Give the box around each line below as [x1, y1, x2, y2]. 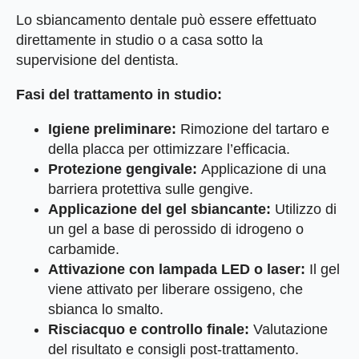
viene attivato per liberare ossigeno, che [48, 281, 303, 298]
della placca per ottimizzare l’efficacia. [48, 141, 290, 158]
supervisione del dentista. [16, 52, 179, 69]
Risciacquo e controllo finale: [48, 321, 249, 338]
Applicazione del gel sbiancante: [48, 201, 271, 218]
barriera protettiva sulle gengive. [48, 181, 253, 198]
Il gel [305, 261, 340, 278]
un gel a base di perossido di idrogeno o [48, 221, 304, 238]
